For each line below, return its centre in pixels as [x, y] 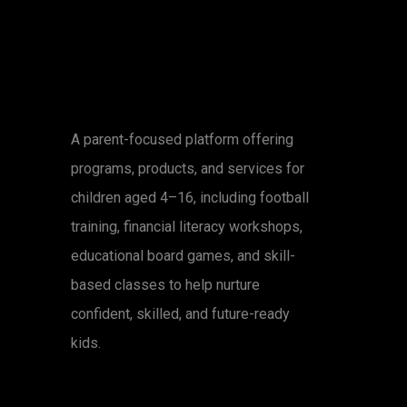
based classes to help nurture [165, 285]
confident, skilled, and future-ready [180, 314]
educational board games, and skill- [183, 256]
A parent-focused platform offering [182, 139]
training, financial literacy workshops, [187, 227]
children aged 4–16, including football [190, 198]
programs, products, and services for [188, 169]
